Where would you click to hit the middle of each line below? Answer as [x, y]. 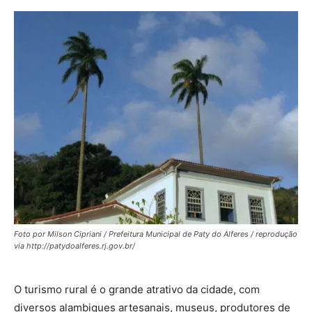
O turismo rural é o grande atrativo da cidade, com [137, 289]
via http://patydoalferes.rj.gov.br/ [75, 246]
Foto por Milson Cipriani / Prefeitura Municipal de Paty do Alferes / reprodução [156, 234]
